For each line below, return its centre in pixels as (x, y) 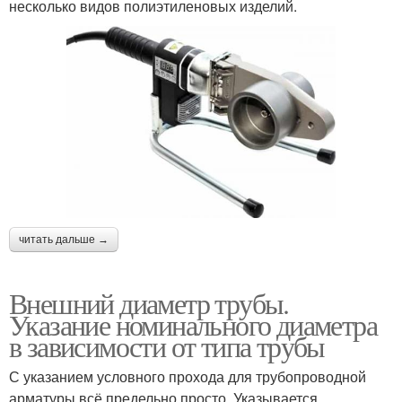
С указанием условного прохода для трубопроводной (188, 376)
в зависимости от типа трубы (167, 345)
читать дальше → (64, 239)
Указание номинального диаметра (193, 324)
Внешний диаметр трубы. (149, 302)
